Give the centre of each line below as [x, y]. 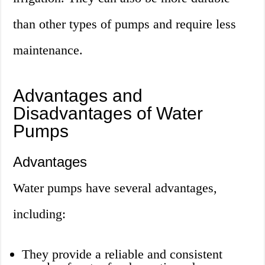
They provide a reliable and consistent [122, 254]
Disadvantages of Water [108, 114]
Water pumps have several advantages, [115, 188]
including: [40, 214]
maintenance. [48, 50]
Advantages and [78, 96]
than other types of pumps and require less [125, 24]
